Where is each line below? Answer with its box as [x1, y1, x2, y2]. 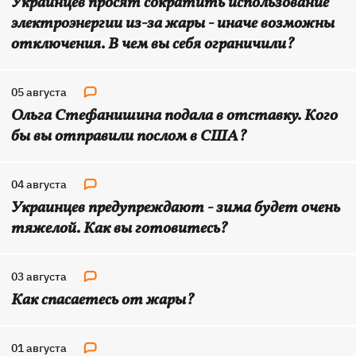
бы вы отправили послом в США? [10, 129, 247, 145]
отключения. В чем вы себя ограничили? [10, 37, 295, 52]
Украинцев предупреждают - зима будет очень [10, 200, 340, 216]
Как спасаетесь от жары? [10, 292, 195, 308]
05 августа [10, 85, 67, 99]
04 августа [10, 177, 67, 192]
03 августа [10, 269, 67, 284]
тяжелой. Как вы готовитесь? [10, 221, 228, 237]
